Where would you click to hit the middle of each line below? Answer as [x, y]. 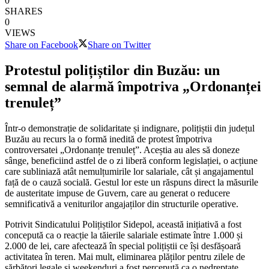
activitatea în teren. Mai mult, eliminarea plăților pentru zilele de [125, 256]
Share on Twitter [119, 44]
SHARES [24, 11]
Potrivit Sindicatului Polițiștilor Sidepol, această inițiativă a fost [123, 224]
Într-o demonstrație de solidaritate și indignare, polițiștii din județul [130, 128]
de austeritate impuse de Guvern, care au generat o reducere [117, 193]
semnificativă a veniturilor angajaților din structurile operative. [122, 204]
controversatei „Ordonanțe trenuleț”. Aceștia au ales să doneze [122, 150]
